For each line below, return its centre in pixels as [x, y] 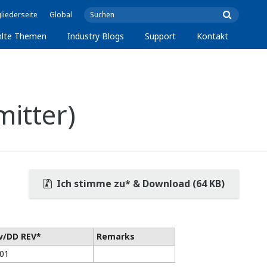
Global [61, 15]
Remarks [115, 236]
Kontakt [213, 36]
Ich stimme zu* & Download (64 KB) [139, 184]
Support [161, 36]
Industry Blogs [96, 36]
